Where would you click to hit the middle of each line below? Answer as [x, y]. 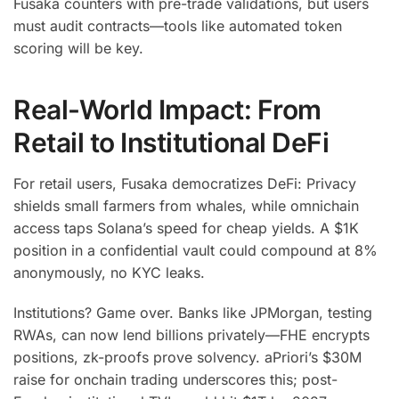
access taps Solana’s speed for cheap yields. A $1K [186, 228]
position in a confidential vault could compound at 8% [195, 251]
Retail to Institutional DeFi [171, 143]
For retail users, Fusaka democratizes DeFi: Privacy [185, 184]
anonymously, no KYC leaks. [109, 273]
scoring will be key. [78, 48]
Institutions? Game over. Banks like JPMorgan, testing [193, 312]
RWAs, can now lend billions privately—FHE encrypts [191, 334]
